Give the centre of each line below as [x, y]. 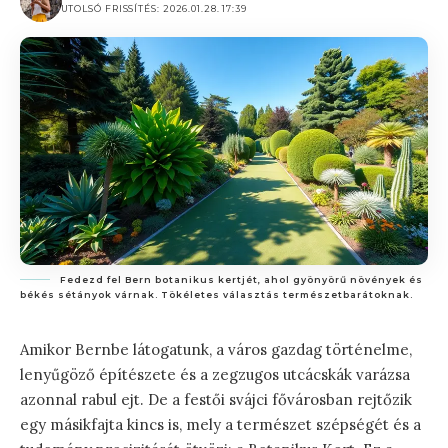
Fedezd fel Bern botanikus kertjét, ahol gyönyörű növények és [241, 280]
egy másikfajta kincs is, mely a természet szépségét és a [220, 425]
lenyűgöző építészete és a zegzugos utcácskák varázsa [215, 375]
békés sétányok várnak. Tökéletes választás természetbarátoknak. [216, 295]
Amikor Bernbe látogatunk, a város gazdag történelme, [216, 350]
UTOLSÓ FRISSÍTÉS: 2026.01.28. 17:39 [153, 8]
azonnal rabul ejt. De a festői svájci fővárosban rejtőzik [216, 400]
